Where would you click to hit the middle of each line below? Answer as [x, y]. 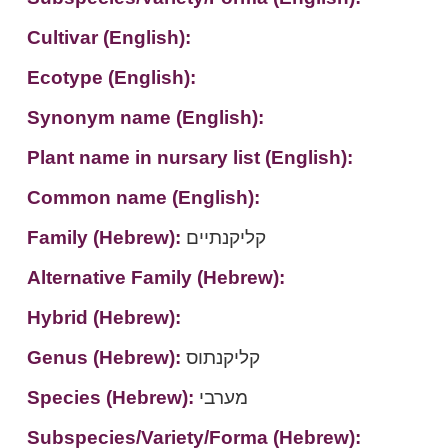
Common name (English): [143, 197]
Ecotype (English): [111, 77]
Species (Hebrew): [112, 397]
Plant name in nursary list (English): [189, 157]
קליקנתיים [225, 237]
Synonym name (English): [145, 117]
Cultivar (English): [108, 37]
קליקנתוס [222, 357]
